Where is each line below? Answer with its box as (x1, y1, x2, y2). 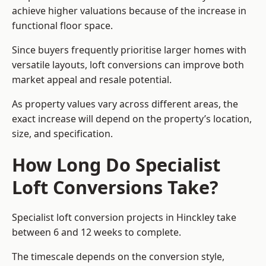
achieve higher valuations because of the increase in (12, 4, 246, 18)
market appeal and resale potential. (12, 73, 172, 87)
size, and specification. (12, 127, 113, 141)
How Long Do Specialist (12, 152, 220, 178)
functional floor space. (12, 19, 113, 33)
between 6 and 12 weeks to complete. (12, 226, 181, 239)
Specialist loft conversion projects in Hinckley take (12, 211, 236, 224)
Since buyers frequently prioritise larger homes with (12, 43, 246, 57)
